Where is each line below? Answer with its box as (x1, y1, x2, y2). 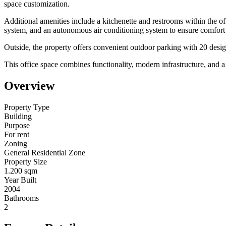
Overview (4, 79, 54, 92)
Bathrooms (4, 193, 39, 202)
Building (4, 111, 32, 121)
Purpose (4, 121, 30, 130)
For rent (4, 130, 29, 139)
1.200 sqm (4, 166, 37, 175)
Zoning (4, 139, 27, 148)
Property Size (4, 157, 47, 166)
